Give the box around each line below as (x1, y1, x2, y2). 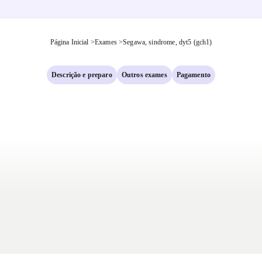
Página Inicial (50, 38, 89, 46)
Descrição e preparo (51, 71, 112, 79)
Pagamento (176, 71, 211, 79)
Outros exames (121, 71, 167, 79)
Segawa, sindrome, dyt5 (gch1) (123, 38, 212, 46)
